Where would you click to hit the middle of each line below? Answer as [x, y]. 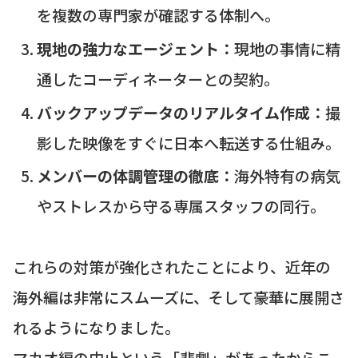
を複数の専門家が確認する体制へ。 [158, 15]
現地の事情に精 [287, 48]
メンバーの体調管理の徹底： [135, 176]
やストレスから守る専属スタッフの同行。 [181, 206]
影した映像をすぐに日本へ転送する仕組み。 [188, 142]
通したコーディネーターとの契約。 [157, 78]
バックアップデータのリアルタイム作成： [181, 112]
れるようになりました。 [96, 328]
